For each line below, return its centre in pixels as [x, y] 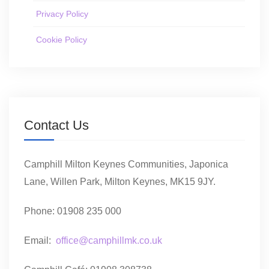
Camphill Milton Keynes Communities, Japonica [126, 164]
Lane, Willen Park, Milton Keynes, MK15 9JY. [120, 182]
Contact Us [56, 125]
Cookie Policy [62, 40]
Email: [40, 240]
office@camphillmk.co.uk [109, 240]
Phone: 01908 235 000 [73, 211]
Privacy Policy [62, 14]
